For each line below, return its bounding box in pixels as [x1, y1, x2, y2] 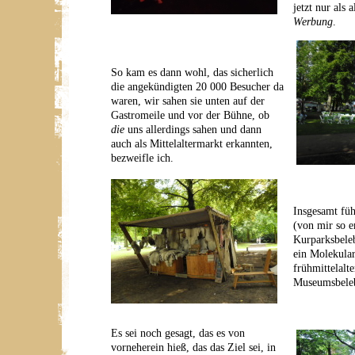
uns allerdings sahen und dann [124, 124, 261, 136]
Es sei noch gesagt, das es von [111, 327, 245, 339]
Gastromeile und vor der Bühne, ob [111, 109, 269, 121]
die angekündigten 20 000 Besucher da [111, 81, 284, 93]
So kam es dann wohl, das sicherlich [111, 67, 273, 78]
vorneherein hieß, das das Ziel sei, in [111, 342, 276, 353]
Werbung [293, 16, 333, 28]
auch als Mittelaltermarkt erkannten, [111, 138, 273, 150]
